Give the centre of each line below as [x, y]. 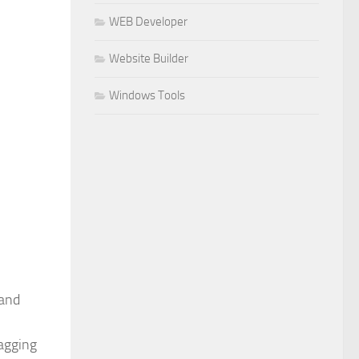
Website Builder [149, 58]
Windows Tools [147, 95]
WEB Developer [148, 21]
